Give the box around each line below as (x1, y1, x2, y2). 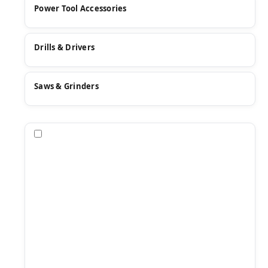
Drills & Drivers (34, 42, 95, 53)
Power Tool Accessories (34, 3, 127, 14)
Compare (44, 127, 83, 139)
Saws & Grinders (34, 81, 99, 92)
